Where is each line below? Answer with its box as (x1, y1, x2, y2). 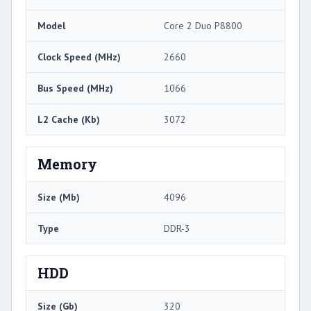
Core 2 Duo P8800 (164, 19, 242, 33)
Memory (37, 155, 97, 174)
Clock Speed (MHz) (37, 51, 121, 64)
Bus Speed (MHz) (37, 82, 113, 95)
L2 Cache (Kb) (37, 113, 100, 126)
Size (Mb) (37, 191, 80, 204)
